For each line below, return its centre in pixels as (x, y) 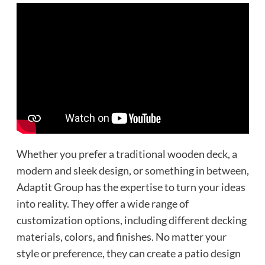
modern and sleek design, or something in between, (132, 170)
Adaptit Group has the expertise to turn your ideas (131, 187)
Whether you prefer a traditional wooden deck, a (127, 153)
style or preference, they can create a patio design (128, 253)
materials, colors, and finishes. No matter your (121, 236)
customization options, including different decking (131, 220)
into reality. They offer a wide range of (102, 203)
